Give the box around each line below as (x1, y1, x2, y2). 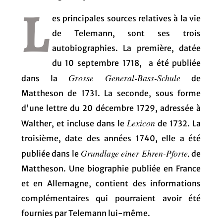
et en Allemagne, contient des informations (21, 178, 201, 188)
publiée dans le (21, 148, 81, 159)
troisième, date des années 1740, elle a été (21, 133, 201, 143)
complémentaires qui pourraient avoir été (21, 193, 201, 203)
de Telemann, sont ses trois (52, 28, 201, 38)
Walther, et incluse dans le (21, 118, 127, 128)
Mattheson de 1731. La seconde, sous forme (21, 88, 201, 98)
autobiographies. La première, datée (52, 43, 201, 53)
